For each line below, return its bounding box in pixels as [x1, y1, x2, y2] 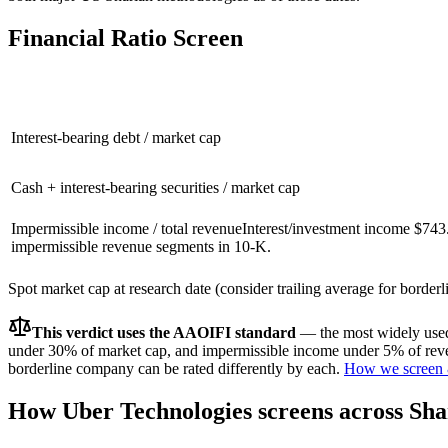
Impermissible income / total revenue [11, 219, 242, 237]
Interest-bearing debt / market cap [11, 128, 221, 146]
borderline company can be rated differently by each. [8, 359, 340, 377]
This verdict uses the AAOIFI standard [32, 323, 296, 341]
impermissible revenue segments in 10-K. [11, 237, 271, 255]
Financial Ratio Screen [8, 24, 243, 51]
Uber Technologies [62, 397, 252, 424]
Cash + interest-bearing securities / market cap [11, 178, 300, 196]
